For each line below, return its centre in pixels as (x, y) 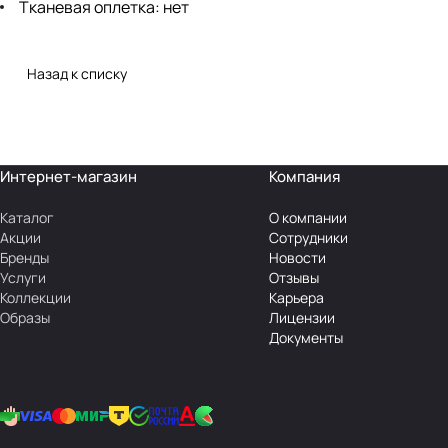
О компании (307, 218)
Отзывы (293, 278)
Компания (304, 177)
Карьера (296, 298)
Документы (305, 338)
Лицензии (301, 318)
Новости (297, 258)
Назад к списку (77, 74)
